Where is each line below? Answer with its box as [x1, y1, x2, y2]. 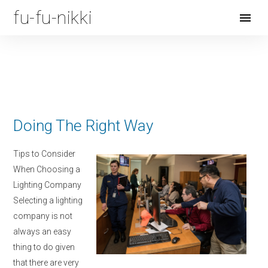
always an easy [13, 227, 71, 236]
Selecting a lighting [13, 196, 83, 205]
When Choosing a [13, 165, 80, 174]
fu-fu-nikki [13, 7, 93, 28]
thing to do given [13, 242, 75, 252]
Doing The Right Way [13, 117, 153, 135]
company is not [13, 211, 72, 221]
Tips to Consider [13, 149, 75, 159]
